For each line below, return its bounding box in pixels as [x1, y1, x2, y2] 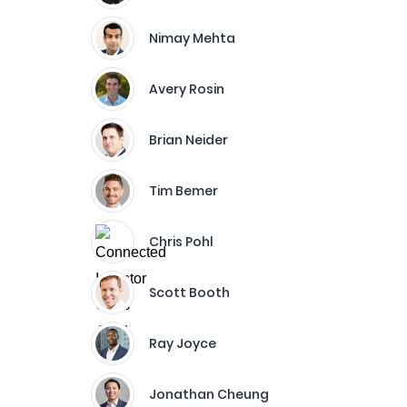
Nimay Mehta [149, 29, 235, 47]
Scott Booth [149, 283, 230, 302]
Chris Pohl [149, 233, 213, 251]
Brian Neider [149, 131, 228, 149]
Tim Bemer [149, 182, 218, 200]
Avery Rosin [149, 80, 224, 98]
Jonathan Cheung [149, 385, 269, 403]
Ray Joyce [149, 334, 216, 352]
